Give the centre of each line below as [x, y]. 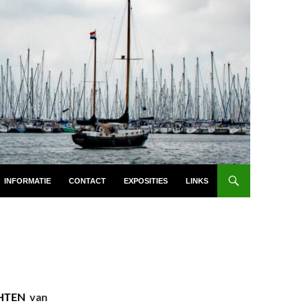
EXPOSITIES [146, 181]
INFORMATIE [27, 181]
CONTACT [87, 181]
